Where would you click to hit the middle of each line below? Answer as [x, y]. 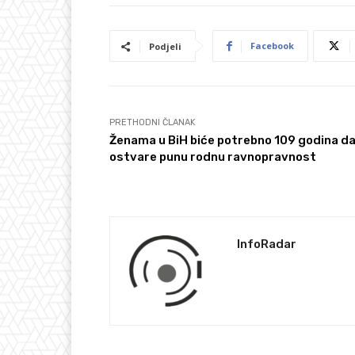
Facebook [272, 46]
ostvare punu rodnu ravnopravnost [213, 157]
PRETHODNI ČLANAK [153, 123]
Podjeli [165, 47]
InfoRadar [267, 244]
